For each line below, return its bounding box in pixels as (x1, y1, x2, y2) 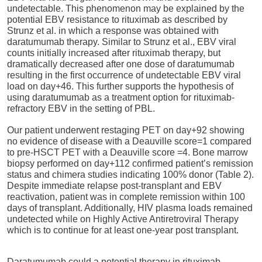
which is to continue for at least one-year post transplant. (7, 225, 239, 235)
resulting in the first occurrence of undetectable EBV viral (7, 70, 241, 81)
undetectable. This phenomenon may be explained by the (7, 4, 244, 14)
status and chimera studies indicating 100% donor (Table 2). (7, 169, 254, 180)
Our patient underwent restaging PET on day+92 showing (7, 125, 244, 135)
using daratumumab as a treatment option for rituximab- (7, 92, 235, 103)
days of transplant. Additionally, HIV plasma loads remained (7, 202, 253, 213)
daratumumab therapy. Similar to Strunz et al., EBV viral (7, 37, 236, 47)
